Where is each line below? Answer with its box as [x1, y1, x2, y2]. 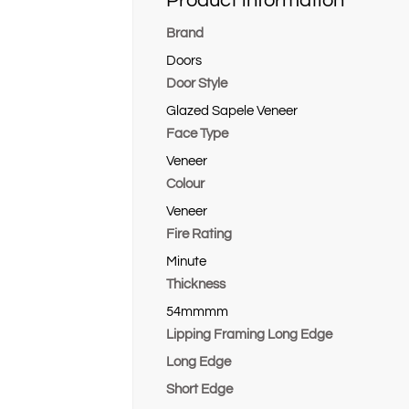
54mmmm [166, 305, 228, 320]
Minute [166, 255, 206, 269]
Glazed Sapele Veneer [166, 104, 298, 119]
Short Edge [166, 383, 233, 397]
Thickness [166, 278, 225, 292]
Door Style [166, 77, 227, 91]
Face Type [166, 127, 228, 142]
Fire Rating [166, 227, 232, 242]
